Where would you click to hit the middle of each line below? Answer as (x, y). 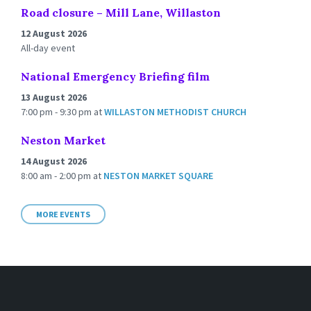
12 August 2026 (54, 33)
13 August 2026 (54, 97)
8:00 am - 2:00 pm (57, 176)
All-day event (48, 48)
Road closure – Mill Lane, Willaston (121, 12)
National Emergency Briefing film (115, 76)
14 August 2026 (54, 161)
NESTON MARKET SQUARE (158, 176)
